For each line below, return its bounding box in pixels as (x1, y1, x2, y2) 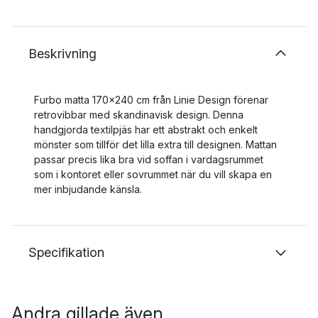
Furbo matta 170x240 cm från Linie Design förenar (34, 93, 268, 106)
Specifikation (28, 244, 104, 260)
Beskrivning (28, 45, 97, 61)
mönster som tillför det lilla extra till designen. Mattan (34, 138, 277, 150)
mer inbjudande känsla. (34, 182, 142, 195)
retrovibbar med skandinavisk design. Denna (34, 108, 243, 121)
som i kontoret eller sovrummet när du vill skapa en (34, 168, 272, 180)
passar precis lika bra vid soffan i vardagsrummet (34, 153, 263, 165)
